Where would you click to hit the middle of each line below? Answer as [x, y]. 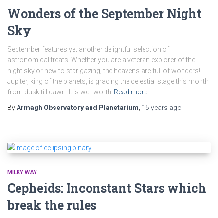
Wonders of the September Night [104, 13]
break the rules [52, 205]
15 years [155, 107]
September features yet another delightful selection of [88, 49]
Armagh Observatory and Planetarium [78, 107]
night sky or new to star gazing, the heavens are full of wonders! [104, 70]
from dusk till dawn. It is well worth [59, 92]
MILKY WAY [22, 172]
